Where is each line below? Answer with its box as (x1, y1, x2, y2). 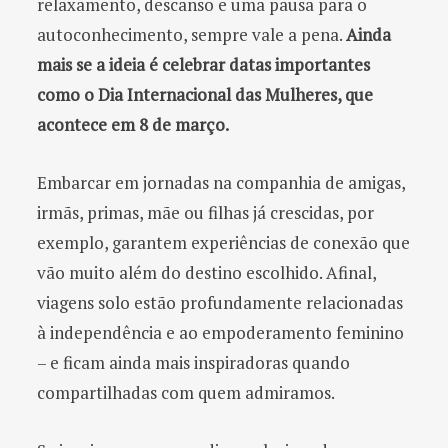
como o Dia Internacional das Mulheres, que (37, 83, 373, 107)
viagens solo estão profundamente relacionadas (37, 291, 403, 315)
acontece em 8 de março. (37, 113, 229, 137)
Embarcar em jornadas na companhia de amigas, (37, 171, 405, 195)
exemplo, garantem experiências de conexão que (37, 231, 410, 255)
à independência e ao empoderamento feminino (37, 321, 404, 345)
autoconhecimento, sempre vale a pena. (37, 23, 346, 47)
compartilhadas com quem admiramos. (37, 381, 335, 405)
